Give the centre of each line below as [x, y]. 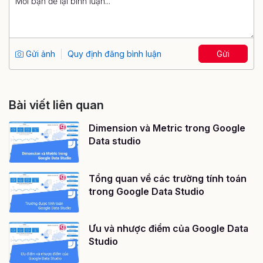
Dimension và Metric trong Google [167, 128]
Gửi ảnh [39, 54]
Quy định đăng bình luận [114, 54]
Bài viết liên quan [56, 105]
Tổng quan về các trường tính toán [168, 178]
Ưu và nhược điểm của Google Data [168, 229]
